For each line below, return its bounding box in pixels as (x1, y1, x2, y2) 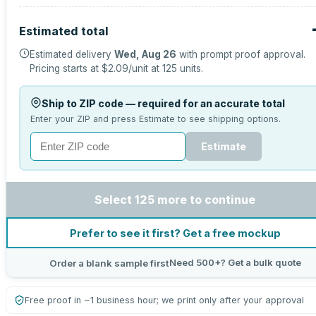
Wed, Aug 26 (114, 49, 176, 60)
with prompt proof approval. (176, 49, 305, 60)
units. (177, 63, 203, 74)
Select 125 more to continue (95, 193, 255, 207)
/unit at (128, 63, 162, 74)
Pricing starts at (30, 63, 102, 74)
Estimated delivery (30, 49, 114, 60)
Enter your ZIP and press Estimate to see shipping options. (30, 113, 281, 124)
